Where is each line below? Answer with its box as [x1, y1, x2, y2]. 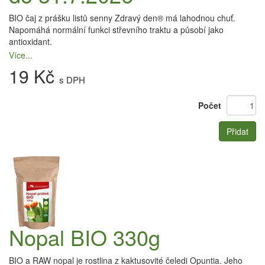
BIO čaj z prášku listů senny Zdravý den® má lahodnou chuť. [9, 12, 235, 24]
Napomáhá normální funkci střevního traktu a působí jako [9, 24, 224, 35]
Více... [9, 49, 33, 61]
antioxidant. [9, 35, 52, 47]
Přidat [227, 125, 248, 137]
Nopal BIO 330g [9, 222, 160, 252]
